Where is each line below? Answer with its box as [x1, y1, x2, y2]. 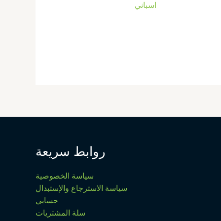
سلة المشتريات [36, 207, 86, 219]
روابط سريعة [36, 142, 106, 160]
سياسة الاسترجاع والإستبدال [36, 183, 128, 194]
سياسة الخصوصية [36, 170, 94, 182]
